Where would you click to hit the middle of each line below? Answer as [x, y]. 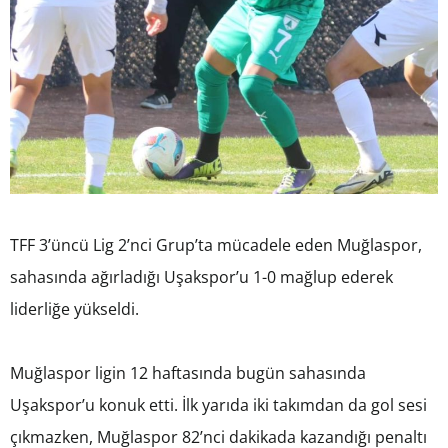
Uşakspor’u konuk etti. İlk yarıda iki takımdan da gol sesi [218, 404]
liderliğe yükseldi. [74, 308]
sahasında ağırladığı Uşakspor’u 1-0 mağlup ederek [201, 276]
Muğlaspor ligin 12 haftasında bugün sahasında [188, 372]
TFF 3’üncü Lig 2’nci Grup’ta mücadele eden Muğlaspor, [216, 244]
